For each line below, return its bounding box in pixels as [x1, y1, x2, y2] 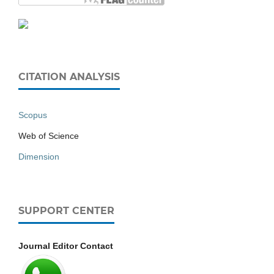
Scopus [18, 109, 47, 120]
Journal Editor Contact [18, 240, 113, 251]
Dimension [18, 151, 59, 161]
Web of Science [18, 130, 79, 141]
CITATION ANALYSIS [18, 70, 120, 83]
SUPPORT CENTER [18, 204, 114, 217]
